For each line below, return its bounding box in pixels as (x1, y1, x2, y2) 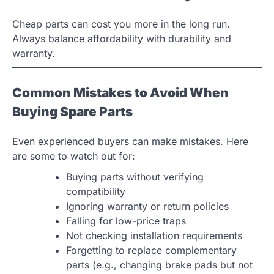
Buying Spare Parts (12, 103, 133, 119)
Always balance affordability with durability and (12, 32, 231, 45)
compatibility (66, 185, 125, 198)
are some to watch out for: (12, 149, 135, 162)
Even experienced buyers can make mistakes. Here (12, 135, 248, 147)
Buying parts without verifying (66, 170, 204, 183)
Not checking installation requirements (66, 229, 242, 242)
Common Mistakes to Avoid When (12, 84, 229, 100)
